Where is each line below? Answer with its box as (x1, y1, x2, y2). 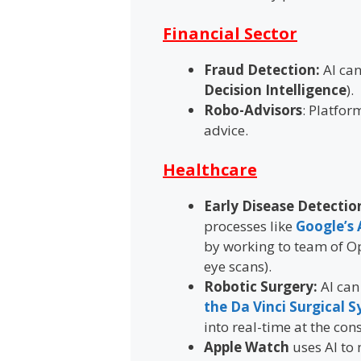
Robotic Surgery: (204, 277, 321, 297)
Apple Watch (204, 338, 293, 357)
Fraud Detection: (204, 60, 320, 79)
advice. (204, 120, 248, 139)
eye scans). (204, 257, 272, 276)
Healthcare (163, 159, 257, 181)
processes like (204, 217, 296, 236)
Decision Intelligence (204, 80, 346, 99)
